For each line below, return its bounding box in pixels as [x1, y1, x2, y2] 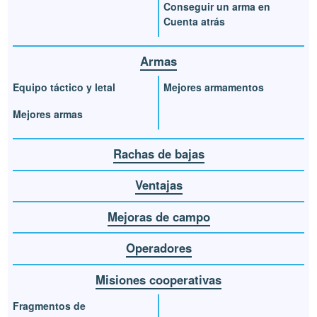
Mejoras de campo [107, 207, 210, 225]
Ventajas [134, 176, 183, 194]
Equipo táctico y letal [13, 80, 116, 95]
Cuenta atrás [163, 13, 225, 28]
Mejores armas [13, 106, 83, 121]
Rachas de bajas [113, 145, 204, 163]
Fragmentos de [13, 298, 86, 313]
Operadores [125, 239, 192, 257]
